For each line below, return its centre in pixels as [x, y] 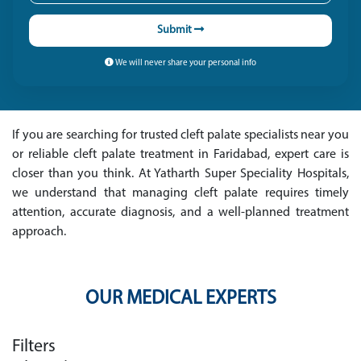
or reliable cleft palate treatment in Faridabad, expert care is [180, 155]
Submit [176, 31]
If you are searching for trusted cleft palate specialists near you [180, 136]
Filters [34, 346]
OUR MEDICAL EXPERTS [180, 299]
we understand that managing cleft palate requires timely [180, 194]
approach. [39, 232]
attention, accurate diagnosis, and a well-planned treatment [180, 213]
